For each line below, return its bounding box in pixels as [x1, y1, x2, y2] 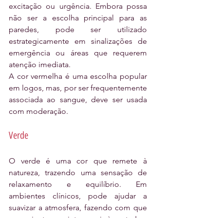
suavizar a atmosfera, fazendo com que [9, 203, 147, 213]
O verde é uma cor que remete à [9, 156, 147, 166]
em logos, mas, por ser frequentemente [9, 83, 147, 93]
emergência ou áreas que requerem [9, 48, 147, 58]
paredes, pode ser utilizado [9, 25, 147, 35]
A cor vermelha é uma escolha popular [9, 72, 147, 81]
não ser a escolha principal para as [9, 13, 147, 23]
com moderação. [9, 107, 68, 116]
